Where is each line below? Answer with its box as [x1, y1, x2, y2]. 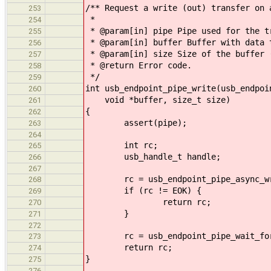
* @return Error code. [85, 60, 192, 70]
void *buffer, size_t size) [85, 94, 230, 105]
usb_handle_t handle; [85, 151, 221, 162]
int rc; [85, 140, 158, 150]
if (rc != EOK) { [85, 185, 201, 195]
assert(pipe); [85, 117, 187, 128]
